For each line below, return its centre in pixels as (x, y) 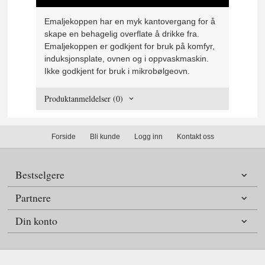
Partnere (33, 198)
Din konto (37, 221)
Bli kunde (105, 137)
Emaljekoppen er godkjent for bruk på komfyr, (130, 46)
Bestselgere (40, 175)
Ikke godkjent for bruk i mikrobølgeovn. (117, 71)
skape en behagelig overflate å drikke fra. (122, 34)
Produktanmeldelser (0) (84, 98)
